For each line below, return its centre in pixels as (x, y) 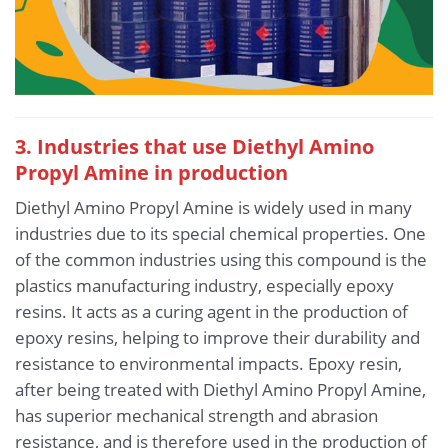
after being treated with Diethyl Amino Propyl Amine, (220, 390)
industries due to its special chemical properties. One (220, 234)
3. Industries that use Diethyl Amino (194, 145)
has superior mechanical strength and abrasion (196, 416)
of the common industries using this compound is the (221, 260)
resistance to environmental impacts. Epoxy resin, (208, 364)
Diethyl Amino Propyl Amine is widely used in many (213, 208)
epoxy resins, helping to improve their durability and (217, 338)
